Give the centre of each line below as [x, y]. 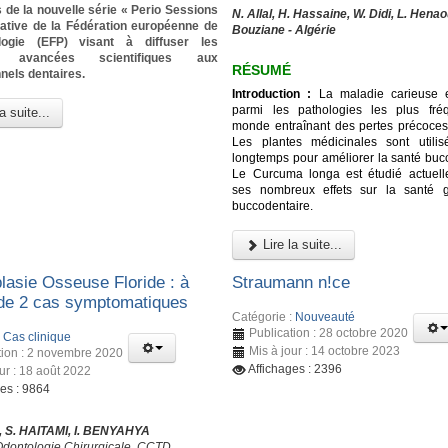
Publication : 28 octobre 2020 [329, 332]
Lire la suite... [301, 244]
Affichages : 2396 [295, 368]
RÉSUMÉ [262, 69]
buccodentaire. [273, 205]
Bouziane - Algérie [284, 30]
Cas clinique [37, 336]
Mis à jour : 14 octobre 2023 [325, 350]
